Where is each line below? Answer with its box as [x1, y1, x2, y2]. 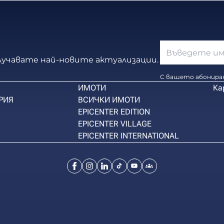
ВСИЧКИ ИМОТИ [78, 95, 140, 104]
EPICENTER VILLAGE [78, 119, 151, 128]
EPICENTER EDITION [78, 107, 150, 116]
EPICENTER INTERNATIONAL [78, 131, 179, 140]
